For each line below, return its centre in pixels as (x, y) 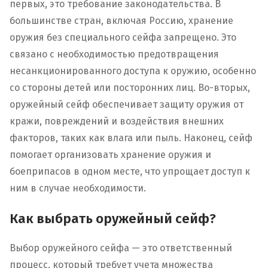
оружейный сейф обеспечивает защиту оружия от (127, 105)
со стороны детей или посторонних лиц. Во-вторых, (130, 88)
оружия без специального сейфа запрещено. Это (123, 38)
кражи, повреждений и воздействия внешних (117, 121)
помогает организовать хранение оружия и (110, 155)
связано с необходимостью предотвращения (114, 54)
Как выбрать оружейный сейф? (113, 218)
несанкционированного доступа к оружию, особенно (133, 71)
